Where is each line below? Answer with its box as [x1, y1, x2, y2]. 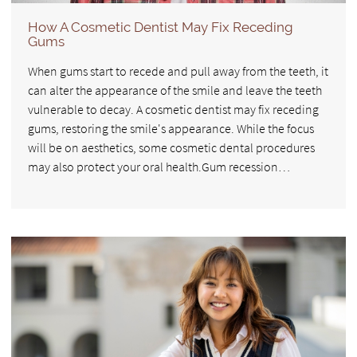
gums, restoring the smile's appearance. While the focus [28, 120, 314, 136]
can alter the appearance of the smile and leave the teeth [28, 81, 322, 98]
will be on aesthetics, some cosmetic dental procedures [28, 139, 315, 155]
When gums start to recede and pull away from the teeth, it [28, 62, 328, 79]
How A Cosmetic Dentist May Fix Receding [28, 18, 293, 35]
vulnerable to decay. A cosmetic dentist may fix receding [28, 100, 319, 117]
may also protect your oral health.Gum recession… [28, 158, 290, 175]
